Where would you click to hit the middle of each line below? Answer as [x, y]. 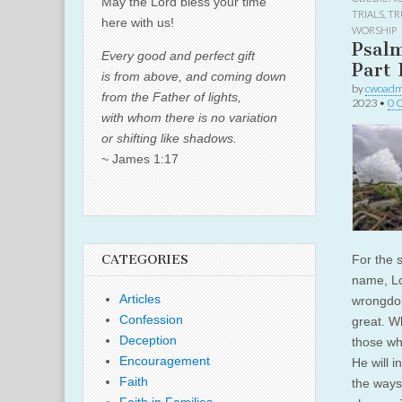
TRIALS [368, 14]
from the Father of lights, [171, 97]
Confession [151, 319]
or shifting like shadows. [169, 138]
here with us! [138, 22]
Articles [140, 299]
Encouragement [165, 361]
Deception [148, 340]
